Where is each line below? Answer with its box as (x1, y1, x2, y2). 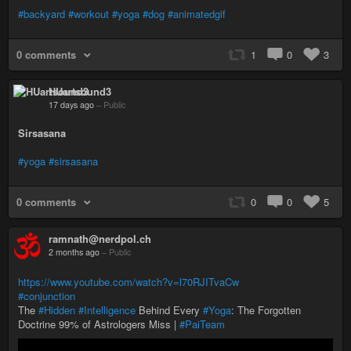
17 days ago (49, 98, 94, 110)
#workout (68, 5, 109, 21)
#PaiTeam (179, 316, 225, 331)
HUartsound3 (49, 83, 111, 99)
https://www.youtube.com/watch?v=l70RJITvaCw (18, 273, 239, 289)
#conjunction (18, 288, 75, 303)
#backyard (18, 5, 65, 21)
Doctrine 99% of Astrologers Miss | (18, 316, 179, 331)
